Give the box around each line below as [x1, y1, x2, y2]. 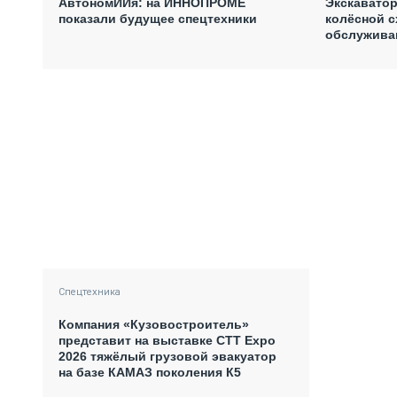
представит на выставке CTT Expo [58, 333, 276, 348]
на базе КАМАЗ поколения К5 [58, 365, 241, 380]
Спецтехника [58, 287, 121, 299]
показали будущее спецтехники [58, 11, 257, 26]
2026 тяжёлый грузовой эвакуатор [58, 349, 276, 364]
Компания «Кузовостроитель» [58, 317, 249, 332]
